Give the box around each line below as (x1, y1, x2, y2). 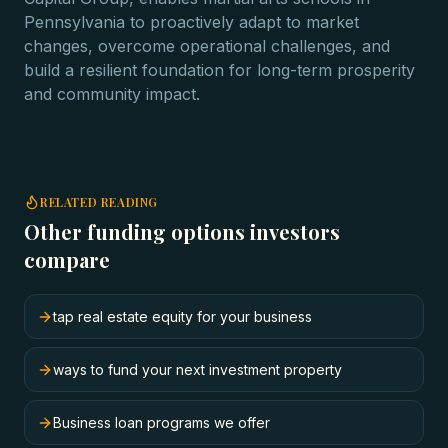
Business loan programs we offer (53, 414, 270, 431)
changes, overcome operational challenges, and (24, 36, 390, 56)
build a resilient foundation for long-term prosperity (24, 60, 415, 80)
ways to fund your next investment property (53, 361, 342, 378)
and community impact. (24, 84, 200, 104)
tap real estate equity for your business (53, 308, 312, 325)
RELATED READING (40, 194, 158, 210)
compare (24, 246, 110, 273)
